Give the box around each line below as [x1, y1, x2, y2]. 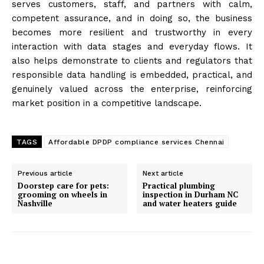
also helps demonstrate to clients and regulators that [12, 55, 252, 66]
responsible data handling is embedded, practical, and [12, 69, 252, 80]
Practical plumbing [143, 180, 216, 191]
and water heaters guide [143, 197, 237, 209]
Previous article [18, 169, 72, 177]
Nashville [18, 197, 52, 209]
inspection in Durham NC [143, 189, 239, 200]
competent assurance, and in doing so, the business [12, 12, 252, 24]
